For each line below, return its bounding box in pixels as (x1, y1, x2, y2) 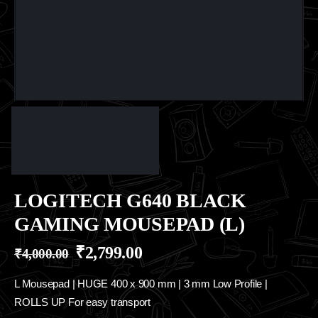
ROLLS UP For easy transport (14, 296, 150, 308)
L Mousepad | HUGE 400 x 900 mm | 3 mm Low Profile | (14, 278, 268, 290)
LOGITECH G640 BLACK (14, 190, 246, 212)
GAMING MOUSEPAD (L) (14, 213, 245, 236)
